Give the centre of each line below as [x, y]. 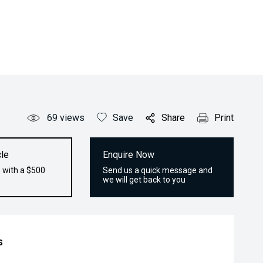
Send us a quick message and [158, 170]
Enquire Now [129, 155]
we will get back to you [144, 180]
